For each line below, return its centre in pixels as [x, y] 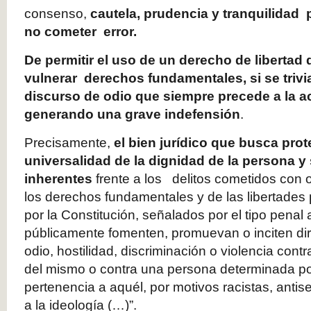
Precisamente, [69, 143]
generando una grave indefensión [132, 114]
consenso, [57, 14]
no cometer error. [82, 32]
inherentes [58, 179]
